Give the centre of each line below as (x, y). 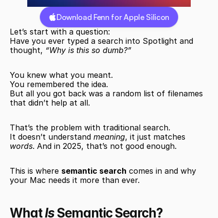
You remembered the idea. (59, 84)
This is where (36, 171)
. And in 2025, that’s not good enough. (105, 146)
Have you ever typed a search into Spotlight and (101, 41)
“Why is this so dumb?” (88, 50)
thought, (27, 50)
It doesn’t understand (52, 137)
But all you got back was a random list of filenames (106, 93)
